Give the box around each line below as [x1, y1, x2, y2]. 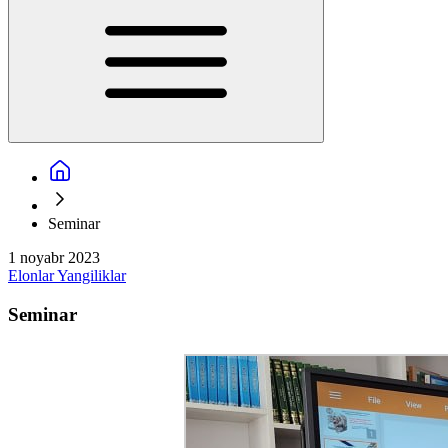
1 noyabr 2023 [8, 249, 100, 266]
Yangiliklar [57, 267, 126, 284]
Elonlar [8, 267, 57, 284]
